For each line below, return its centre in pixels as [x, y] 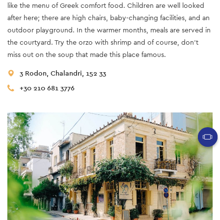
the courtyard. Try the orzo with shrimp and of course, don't [103, 42]
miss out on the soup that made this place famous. [87, 55]
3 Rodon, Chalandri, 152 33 [63, 73]
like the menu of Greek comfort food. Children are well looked [106, 6]
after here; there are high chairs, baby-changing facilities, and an [109, 18]
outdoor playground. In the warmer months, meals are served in [109, 30]
